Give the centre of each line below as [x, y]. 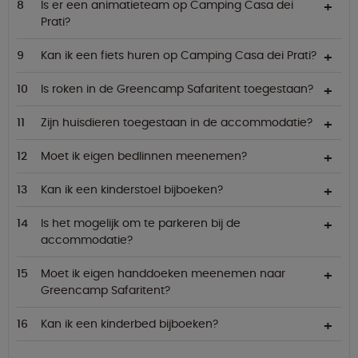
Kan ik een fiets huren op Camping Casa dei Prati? [179, 56]
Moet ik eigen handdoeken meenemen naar [163, 274]
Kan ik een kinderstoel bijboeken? [132, 190]
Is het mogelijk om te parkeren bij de [141, 223]
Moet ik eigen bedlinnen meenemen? [144, 156]
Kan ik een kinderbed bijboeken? [129, 324]
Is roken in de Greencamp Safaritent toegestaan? [177, 89]
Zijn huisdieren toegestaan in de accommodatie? [177, 123]
